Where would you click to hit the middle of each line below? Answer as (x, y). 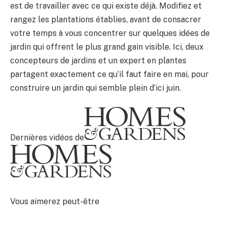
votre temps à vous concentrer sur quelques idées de (110, 33)
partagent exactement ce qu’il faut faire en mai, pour (109, 74)
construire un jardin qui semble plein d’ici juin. (96, 88)
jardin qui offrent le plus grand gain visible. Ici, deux (107, 47)
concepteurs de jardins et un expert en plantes (98, 60)
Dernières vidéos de (47, 138)
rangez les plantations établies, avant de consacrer (106, 19)
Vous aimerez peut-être (55, 201)
